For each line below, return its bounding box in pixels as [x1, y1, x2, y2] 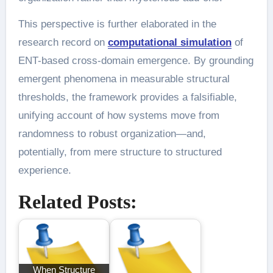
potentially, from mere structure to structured [18, 146, 222, 158]
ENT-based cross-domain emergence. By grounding [18, 55, 253, 66]
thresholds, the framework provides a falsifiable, [18, 91, 237, 103]
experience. [18, 165, 71, 176]
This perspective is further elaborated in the [18, 18, 216, 30]
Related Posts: [18, 191, 137, 213]
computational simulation [107, 37, 232, 48]
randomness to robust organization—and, [18, 128, 206, 140]
